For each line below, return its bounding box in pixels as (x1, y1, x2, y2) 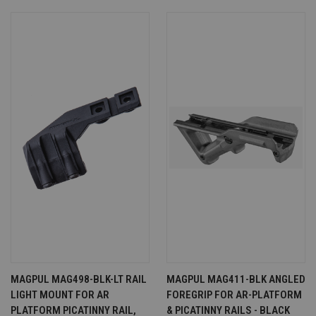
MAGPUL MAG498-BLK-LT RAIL (11, 273, 147, 286)
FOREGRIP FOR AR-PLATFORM (166, 288, 302, 302)
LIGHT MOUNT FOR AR (11, 288, 109, 302)
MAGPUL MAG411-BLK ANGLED (166, 273, 305, 286)
